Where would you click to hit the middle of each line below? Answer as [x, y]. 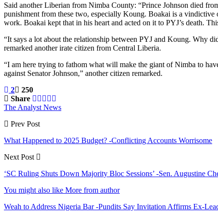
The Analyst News [33, 107]
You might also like [34, 190]
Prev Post [24, 124]
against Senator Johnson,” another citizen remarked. [83, 73]
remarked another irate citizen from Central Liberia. [82, 48]
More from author [92, 190]
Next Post [20, 157]
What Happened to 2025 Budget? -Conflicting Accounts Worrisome [108, 140]
